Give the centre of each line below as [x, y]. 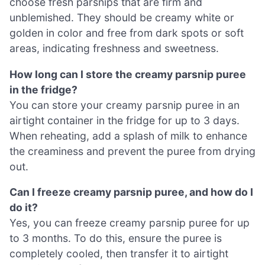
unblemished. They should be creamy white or [122, 18]
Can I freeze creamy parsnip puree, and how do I [131, 192]
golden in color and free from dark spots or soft [127, 33]
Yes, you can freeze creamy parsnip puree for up [130, 223]
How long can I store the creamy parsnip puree [128, 74]
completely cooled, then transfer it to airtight [119, 254]
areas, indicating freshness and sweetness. [114, 49]
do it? [24, 208]
